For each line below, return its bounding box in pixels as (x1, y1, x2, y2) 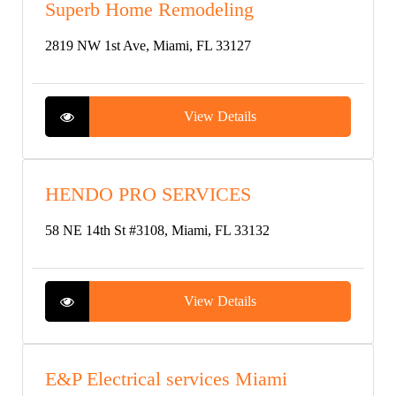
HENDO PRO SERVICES (45, 183, 251, 205)
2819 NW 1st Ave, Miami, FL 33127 (45, 38, 251, 53)
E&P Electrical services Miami (45, 368, 287, 390)
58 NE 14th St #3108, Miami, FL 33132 (45, 223, 270, 238)
